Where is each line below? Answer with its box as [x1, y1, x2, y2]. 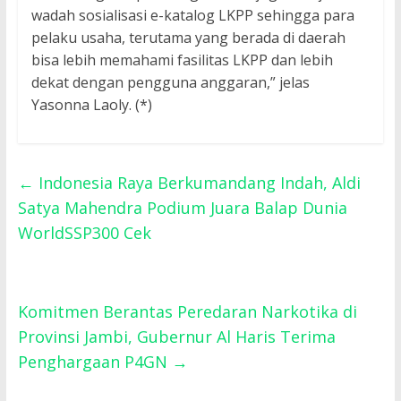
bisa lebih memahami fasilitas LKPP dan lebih [30, 50, 333, 71]
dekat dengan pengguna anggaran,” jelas [30, 73, 310, 93]
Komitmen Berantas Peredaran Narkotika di [17, 301, 357, 323]
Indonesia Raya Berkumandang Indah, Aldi [33, 172, 361, 194]
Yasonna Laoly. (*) [30, 95, 152, 115]
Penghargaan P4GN [17, 351, 172, 373]
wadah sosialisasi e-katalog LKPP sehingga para [30, 5, 354, 26]
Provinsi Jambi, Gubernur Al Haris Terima [17, 326, 336, 348]
